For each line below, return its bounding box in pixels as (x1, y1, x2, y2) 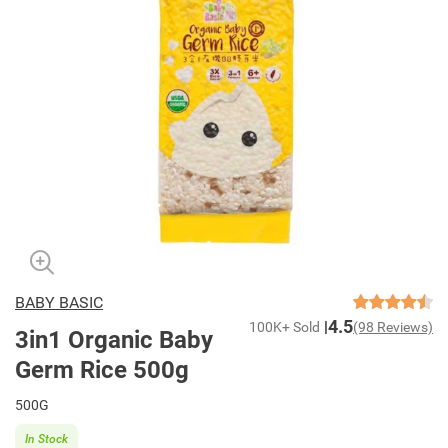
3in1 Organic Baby (15, 326, 213, 355)
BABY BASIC (15, 293, 103, 313)
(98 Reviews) (353, 319, 433, 336)
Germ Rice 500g (15, 356, 189, 385)
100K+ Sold (249, 319, 320, 336)
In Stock (25, 431, 68, 446)
